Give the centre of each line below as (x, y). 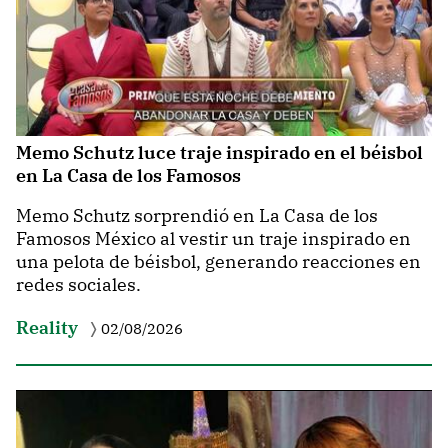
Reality (47, 327)
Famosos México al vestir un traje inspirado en (213, 239)
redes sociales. (78, 285)
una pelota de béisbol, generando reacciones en (218, 262)
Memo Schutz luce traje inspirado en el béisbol (219, 152)
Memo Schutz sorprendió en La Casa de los (197, 216)
